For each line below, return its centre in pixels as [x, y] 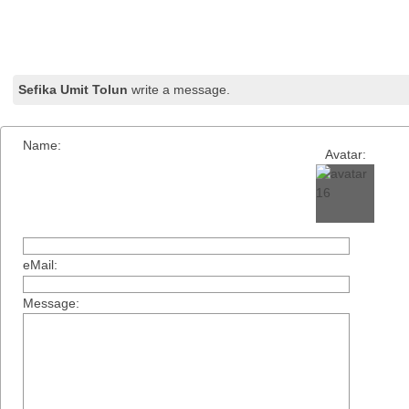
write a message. [179, 89]
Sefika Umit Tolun [73, 89]
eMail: [41, 264]
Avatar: [345, 154]
